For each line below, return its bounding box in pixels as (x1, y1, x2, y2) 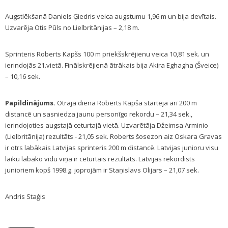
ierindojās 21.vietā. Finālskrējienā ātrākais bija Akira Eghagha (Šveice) (5, 61, 218, 70)
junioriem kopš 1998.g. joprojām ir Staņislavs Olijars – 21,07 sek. (5, 165, 201, 175)
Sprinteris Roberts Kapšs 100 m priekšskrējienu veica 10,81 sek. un (5, 49, 211, 59)
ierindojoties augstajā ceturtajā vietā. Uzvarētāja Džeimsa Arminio (5, 121, 208, 130)
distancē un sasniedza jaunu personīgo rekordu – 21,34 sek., (5, 109, 192, 119)
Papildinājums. (5, 98, 57, 107)
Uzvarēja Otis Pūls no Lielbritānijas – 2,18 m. (5, 23, 139, 32)
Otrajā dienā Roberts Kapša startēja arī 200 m (57, 98, 197, 107)
